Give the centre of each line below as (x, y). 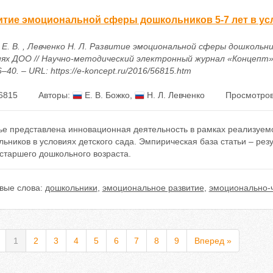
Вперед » (213, 241)
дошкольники (71, 188)
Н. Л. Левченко (174, 95)
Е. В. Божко (106, 95)
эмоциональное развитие (153, 188)
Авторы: (55, 95)
